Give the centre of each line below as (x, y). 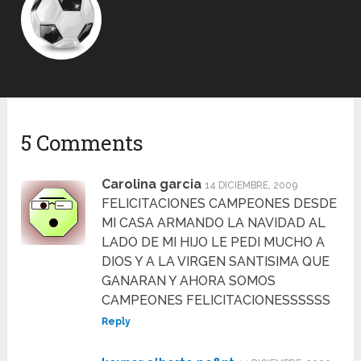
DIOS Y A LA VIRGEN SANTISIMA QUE (216, 261)
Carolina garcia (152, 184)
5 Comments (83, 142)
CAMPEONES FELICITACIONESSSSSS (216, 300)
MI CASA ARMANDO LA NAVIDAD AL (214, 222)
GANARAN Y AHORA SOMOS (189, 280)
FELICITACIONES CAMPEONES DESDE (220, 203)
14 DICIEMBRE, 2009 (251, 185)
